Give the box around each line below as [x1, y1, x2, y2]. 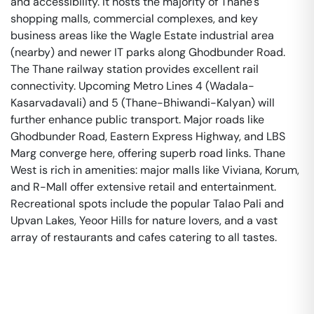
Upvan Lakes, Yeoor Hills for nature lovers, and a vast [11, 213, 278, 228]
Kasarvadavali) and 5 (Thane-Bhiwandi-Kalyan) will [11, 95, 275, 110]
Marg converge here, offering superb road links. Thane [11, 146, 285, 161]
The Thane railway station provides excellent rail [11, 62, 259, 76]
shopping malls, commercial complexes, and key [11, 11, 258, 26]
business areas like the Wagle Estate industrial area [11, 28, 274, 43]
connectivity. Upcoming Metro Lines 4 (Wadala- [11, 78, 254, 93]
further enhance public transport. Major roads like [11, 112, 264, 127]
